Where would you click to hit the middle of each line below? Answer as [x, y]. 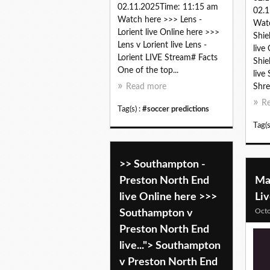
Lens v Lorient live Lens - [162, 46]
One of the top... [148, 71]
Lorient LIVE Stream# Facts [168, 58]
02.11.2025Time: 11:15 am [168, 8]
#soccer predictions [176, 109]
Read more [146, 87]
